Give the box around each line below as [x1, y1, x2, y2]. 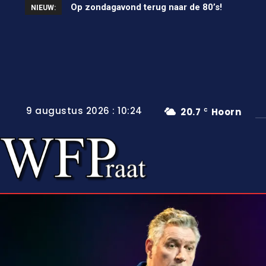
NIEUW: [31, 4, 56, 12]
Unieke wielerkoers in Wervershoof [73, 2, 221, 12]
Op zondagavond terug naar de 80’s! [61, 2, 213, 12]
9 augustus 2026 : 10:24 [26, 104, 142, 118]
